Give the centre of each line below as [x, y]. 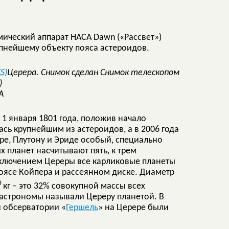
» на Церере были [133, 208]
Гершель [82, 208]
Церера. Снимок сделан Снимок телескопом [93, 73]
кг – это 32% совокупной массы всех [74, 186]
